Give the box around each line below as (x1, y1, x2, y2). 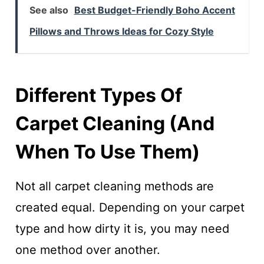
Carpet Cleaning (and (15, 112, 214, 136)
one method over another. (15, 243, 160, 258)
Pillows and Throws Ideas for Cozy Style (29, 25, 214, 38)
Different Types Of (15, 84, 182, 107)
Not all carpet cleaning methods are (15, 179, 214, 194)
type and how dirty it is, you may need (15, 222, 229, 236)
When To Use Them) (15, 140, 200, 164)
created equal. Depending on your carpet (15, 200, 245, 215)
